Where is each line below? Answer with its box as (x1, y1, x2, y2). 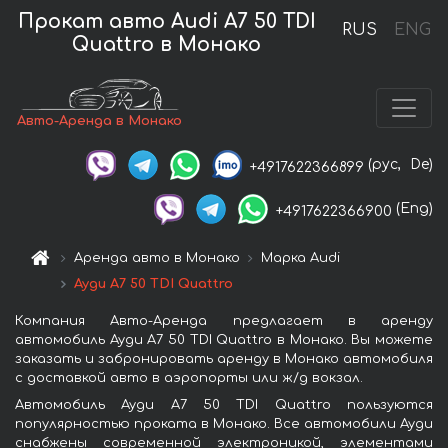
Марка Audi (261, 251, 341, 266)
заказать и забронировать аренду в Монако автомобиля (15, 352, 433, 367)
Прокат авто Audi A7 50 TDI (17, 10, 316, 32)
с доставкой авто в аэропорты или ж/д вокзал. (15, 371, 363, 386)
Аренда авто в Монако (74, 251, 241, 266)
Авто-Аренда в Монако (17, 113, 183, 128)
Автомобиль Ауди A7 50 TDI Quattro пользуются (15, 398, 433, 413)
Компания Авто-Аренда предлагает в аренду (15, 314, 433, 329)
